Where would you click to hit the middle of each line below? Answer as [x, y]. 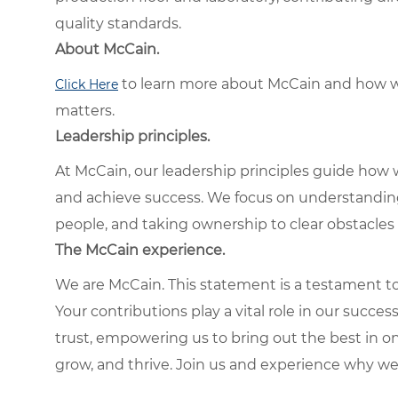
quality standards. [118, 23]
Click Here [87, 84]
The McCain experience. [140, 250]
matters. [85, 110]
